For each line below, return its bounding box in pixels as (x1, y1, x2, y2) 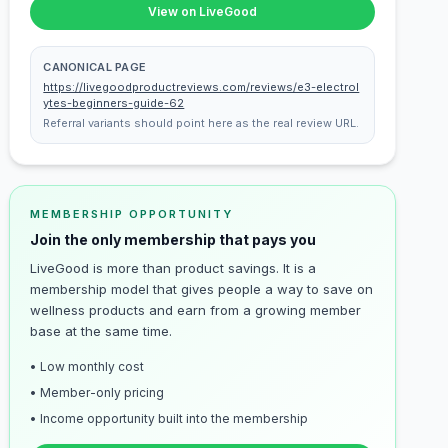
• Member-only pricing (30, 385, 165, 400)
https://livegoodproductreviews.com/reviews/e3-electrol (43, 80, 360, 94)
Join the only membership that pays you (30, 231, 317, 248)
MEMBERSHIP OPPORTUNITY (30, 207, 233, 221)
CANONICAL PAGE (43, 60, 147, 74)
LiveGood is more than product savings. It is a (30, 260, 317, 276)
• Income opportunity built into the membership (30, 411, 309, 426)
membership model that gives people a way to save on (30, 281, 374, 297)
